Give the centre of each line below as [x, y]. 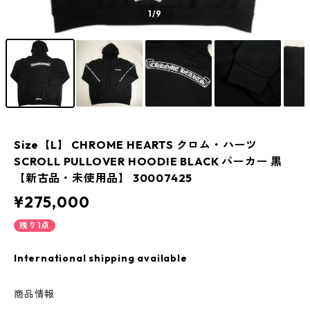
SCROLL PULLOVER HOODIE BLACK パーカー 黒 [148, 161]
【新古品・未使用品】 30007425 [103, 178]
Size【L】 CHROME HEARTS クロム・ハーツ [136, 145]
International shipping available [101, 258]
